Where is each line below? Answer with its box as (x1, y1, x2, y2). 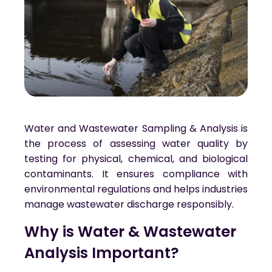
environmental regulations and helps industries (24, 182, 248, 197)
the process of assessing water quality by (24, 137, 248, 151)
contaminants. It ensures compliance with (24, 167, 248, 182)
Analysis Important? (24, 242, 179, 264)
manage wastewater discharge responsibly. (24, 197, 234, 212)
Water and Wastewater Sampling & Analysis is (24, 121, 248, 136)
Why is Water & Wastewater (24, 221, 240, 243)
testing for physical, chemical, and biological (24, 152, 248, 166)
